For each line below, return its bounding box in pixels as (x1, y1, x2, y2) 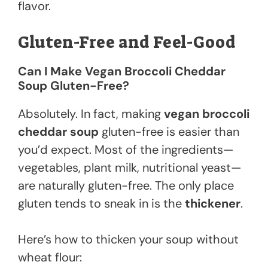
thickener (185, 196, 240, 212)
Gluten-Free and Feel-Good (18, 32, 236, 54)
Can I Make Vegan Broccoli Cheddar (18, 63, 226, 80)
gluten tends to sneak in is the (18, 196, 185, 212)
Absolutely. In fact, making (18, 106, 164, 122)
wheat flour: (18, 249, 82, 266)
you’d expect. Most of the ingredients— (18, 142, 233, 158)
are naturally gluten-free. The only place (18, 178, 234, 194)
